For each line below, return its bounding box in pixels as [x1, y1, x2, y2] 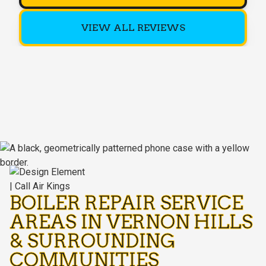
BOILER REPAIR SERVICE [9, 191, 243, 214]
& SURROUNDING [9, 229, 176, 252]
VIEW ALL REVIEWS [81, 21, 185, 33]
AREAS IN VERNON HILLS [9, 210, 253, 233]
